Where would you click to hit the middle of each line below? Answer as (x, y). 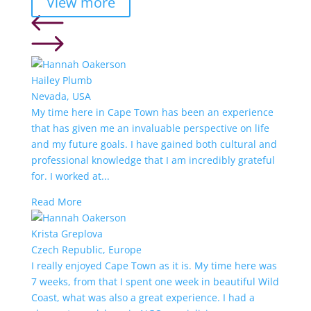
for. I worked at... (70, 176)
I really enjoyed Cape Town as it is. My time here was (154, 265)
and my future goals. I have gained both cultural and (154, 144)
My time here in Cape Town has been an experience (152, 112)
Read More (56, 201)
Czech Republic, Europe (86, 249)
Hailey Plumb (61, 80)
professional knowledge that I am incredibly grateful (153, 160)
